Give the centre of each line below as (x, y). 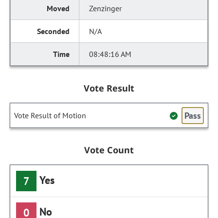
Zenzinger (106, 8)
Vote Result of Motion (50, 115)
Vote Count (109, 150)
